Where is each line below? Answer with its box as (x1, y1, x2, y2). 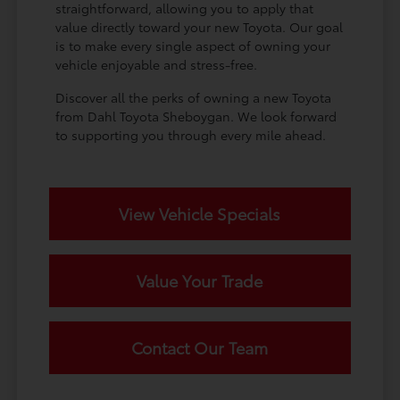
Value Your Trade (137, 268, 263, 292)
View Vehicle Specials (119, 201, 281, 225)
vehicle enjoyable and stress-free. (55, 54, 258, 73)
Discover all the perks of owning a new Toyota (55, 87, 332, 106)
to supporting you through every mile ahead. (55, 125, 327, 144)
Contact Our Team (131, 335, 269, 359)
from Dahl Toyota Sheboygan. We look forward (55, 106, 337, 125)
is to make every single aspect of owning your (55, 36, 331, 54)
